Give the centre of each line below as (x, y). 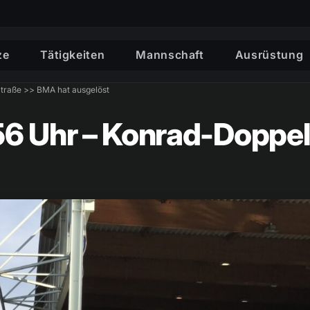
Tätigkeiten (73, 54)
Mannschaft (170, 54)
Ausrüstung (269, 54)
